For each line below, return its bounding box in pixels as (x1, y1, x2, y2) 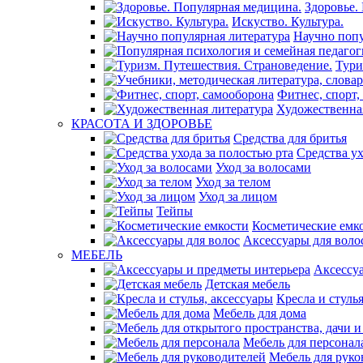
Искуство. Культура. (232, 15, 344, 28)
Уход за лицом (199, 190, 277, 203)
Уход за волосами (216, 160, 311, 174)
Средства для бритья (233, 131, 347, 145)
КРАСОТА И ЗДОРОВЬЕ (71, 117, 212, 130)
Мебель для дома (213, 306, 306, 320)
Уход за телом (195, 175, 271, 189)
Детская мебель (205, 277, 290, 291)
